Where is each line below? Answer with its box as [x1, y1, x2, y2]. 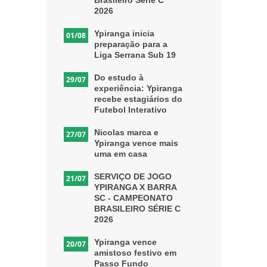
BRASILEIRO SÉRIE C [94, 203, 181, 213]
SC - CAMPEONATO [94, 193, 173, 203]
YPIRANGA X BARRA [94, 182, 176, 192]
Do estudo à [94, 72, 144, 82]
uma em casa [94, 148, 147, 159]
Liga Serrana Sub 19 [94, 49, 176, 60]
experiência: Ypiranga [94, 83, 182, 93]
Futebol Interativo [94, 104, 167, 114]
